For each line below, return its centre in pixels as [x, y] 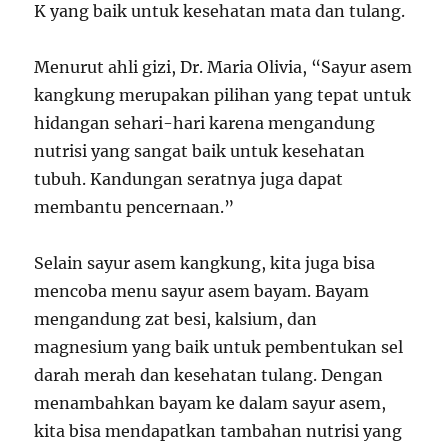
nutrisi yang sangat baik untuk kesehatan [200, 151]
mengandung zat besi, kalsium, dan [176, 319]
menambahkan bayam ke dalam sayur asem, [210, 403]
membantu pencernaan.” [134, 207]
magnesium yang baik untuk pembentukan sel [219, 347]
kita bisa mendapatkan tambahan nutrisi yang [218, 431]
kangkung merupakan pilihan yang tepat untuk [223, 95]
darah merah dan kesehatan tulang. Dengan [209, 375]
